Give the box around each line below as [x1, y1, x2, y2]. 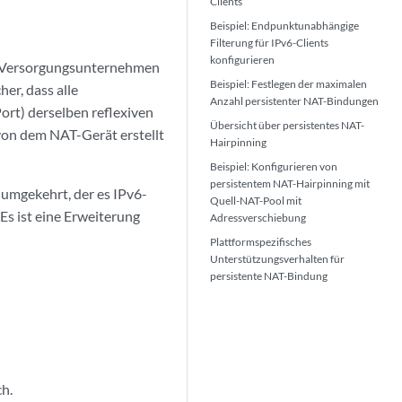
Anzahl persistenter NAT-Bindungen [210, 94, 380, 108]
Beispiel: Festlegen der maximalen [210, 77, 368, 91]
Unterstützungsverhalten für [210, 252, 345, 266]
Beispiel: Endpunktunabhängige [210, 19, 360, 32]
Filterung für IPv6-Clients [210, 36, 329, 49]
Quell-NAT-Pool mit [210, 194, 302, 207]
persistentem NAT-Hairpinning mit [210, 177, 371, 190]
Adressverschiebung [210, 211, 307, 224]
